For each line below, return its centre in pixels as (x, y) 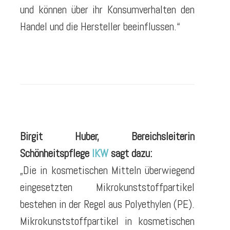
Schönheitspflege (56, 154)
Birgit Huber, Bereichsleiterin (107, 137)
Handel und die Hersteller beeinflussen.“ (100, 26)
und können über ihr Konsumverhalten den (107, 9)
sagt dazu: (130, 154)
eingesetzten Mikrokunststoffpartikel (107, 187)
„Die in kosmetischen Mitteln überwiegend (107, 170)
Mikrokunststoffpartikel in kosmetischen (107, 221)
